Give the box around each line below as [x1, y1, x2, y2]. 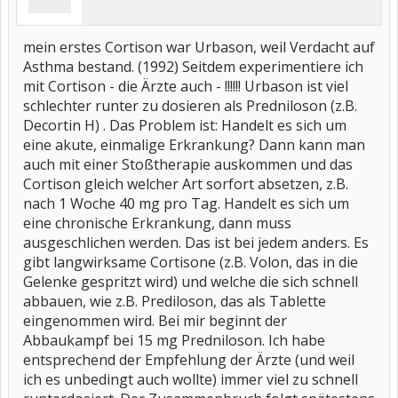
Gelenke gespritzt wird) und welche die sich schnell [23, 272, 358, 291]
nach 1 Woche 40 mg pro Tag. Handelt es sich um [23, 194, 349, 213]
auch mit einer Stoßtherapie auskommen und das [23, 155, 353, 174]
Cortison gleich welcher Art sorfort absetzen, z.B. [23, 174, 348, 194]
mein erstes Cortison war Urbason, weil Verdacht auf [23, 37, 375, 57]
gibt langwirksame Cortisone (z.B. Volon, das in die [23, 252, 358, 272]
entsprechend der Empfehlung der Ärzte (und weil [23, 350, 354, 370]
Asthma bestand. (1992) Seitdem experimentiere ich [23, 57, 363, 76]
